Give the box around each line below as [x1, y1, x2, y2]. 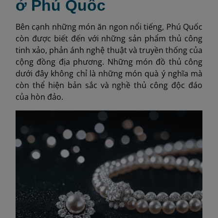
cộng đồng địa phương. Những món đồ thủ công [16, 56, 202, 67]
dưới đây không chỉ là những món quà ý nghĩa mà [16, 68, 202, 79]
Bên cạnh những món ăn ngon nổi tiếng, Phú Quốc [16, 21, 202, 32]
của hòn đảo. [16, 91, 63, 102]
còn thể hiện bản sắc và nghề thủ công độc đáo [16, 79, 202, 91]
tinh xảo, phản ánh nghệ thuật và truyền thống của [16, 44, 202, 55]
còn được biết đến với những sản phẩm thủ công [16, 33, 202, 44]
